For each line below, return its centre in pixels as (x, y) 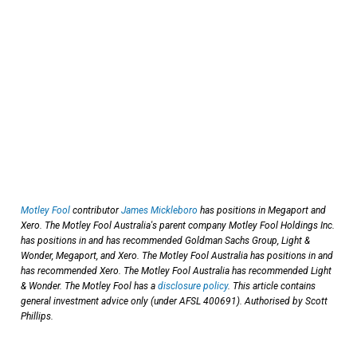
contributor (96, 210)
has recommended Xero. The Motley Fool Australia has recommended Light (176, 271)
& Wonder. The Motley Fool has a (89, 286)
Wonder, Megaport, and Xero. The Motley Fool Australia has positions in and (177, 255)
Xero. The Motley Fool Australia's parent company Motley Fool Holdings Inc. (178, 225)
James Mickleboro (159, 210)
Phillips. (37, 316)
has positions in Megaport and (262, 210)
